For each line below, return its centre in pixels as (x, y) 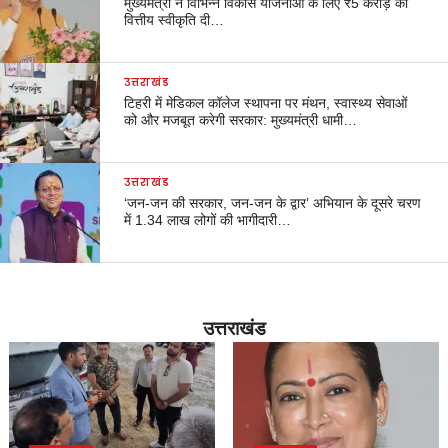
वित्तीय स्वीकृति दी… (174, 19)
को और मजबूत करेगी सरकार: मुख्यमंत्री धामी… (241, 119)
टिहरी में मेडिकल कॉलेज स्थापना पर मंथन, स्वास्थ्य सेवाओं (266, 102)
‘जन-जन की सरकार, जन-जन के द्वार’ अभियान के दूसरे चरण (273, 202)
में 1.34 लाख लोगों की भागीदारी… (208, 219)
